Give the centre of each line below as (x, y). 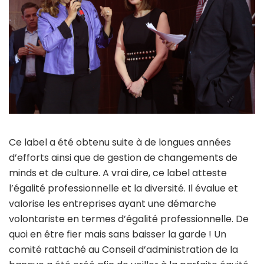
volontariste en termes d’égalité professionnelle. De (129, 219)
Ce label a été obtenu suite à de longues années (120, 142)
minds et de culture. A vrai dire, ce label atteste (118, 173)
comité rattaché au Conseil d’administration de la (123, 249)
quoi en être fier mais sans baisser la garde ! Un (118, 234)
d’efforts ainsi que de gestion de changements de (123, 157)
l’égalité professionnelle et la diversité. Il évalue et (123, 188)
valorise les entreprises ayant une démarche (113, 203)
